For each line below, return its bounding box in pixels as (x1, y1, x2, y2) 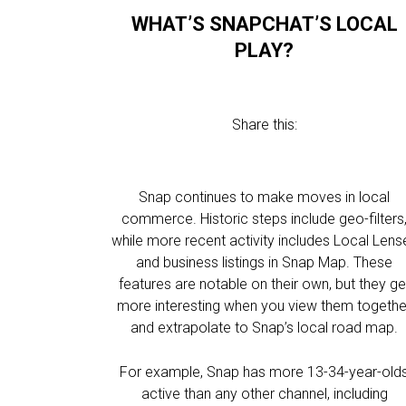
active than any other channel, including (140, 385, 388, 402)
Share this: (231, 116, 297, 133)
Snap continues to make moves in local (139, 188, 391, 206)
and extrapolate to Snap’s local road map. (130, 319, 399, 336)
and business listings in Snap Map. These (136, 254, 393, 271)
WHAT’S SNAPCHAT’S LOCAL (130, 13, 398, 35)
